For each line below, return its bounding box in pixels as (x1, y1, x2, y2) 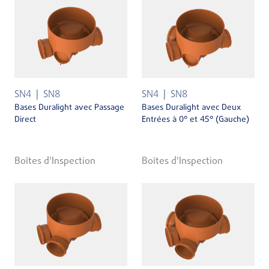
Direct (14, 113, 36, 127)
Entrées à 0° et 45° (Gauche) (142, 113, 249, 127)
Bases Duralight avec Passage (14, 101, 124, 115)
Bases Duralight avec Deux (142, 101, 241, 115)
